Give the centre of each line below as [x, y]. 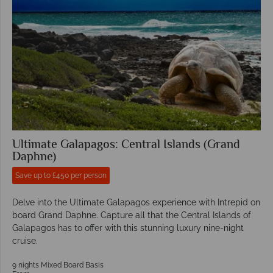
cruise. [25, 240]
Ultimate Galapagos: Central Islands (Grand [126, 145]
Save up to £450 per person [61, 175]
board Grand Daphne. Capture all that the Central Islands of [132, 215]
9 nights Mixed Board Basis [58, 265]
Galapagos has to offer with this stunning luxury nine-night [128, 228]
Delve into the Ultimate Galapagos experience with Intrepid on [136, 202]
